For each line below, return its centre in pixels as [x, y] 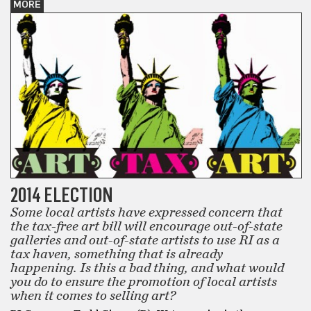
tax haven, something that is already [117, 254]
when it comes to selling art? [93, 295]
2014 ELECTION [62, 194]
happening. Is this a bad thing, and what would [147, 268]
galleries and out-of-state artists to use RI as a [145, 240]
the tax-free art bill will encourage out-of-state [146, 226]
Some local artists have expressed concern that [146, 212]
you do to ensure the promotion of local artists [144, 281]
